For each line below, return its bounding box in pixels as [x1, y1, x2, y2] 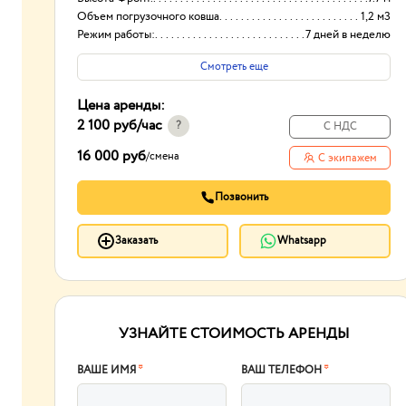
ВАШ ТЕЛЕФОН [241, 362, 324, 378]
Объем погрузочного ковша [77, 8, 219, 25]
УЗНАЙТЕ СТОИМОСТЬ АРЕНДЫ [118, 324, 350, 344]
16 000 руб [77, 146, 146, 167]
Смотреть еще [199, 59, 268, 74]
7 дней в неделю [305, 26, 391, 43]
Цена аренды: [77, 95, 165, 116]
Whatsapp [277, 233, 326, 248]
